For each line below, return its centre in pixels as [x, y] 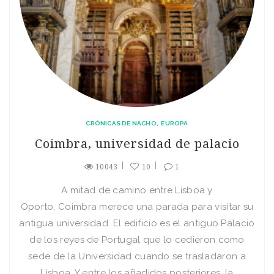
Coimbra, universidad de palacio [137, 144]
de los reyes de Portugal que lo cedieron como [137, 240]
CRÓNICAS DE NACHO [121, 123]
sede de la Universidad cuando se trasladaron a [137, 256]
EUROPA [175, 123]
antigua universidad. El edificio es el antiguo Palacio [137, 223]
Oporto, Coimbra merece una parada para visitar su [137, 207]
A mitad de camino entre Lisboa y [137, 190]
